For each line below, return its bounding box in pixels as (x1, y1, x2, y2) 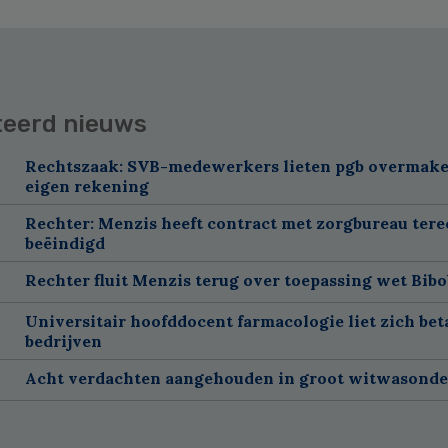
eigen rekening (24, 175, 149, 196)
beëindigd (24, 232, 105, 253)
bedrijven (24, 330, 102, 351)
